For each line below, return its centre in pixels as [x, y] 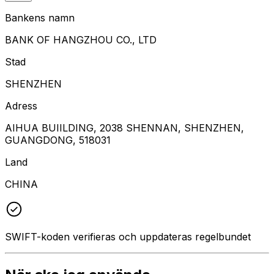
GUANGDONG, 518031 [58, 140]
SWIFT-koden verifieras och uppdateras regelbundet [128, 236]
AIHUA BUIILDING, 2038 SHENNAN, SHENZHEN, [124, 128]
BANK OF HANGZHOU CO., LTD [81, 39]
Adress [21, 106]
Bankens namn [40, 17]
